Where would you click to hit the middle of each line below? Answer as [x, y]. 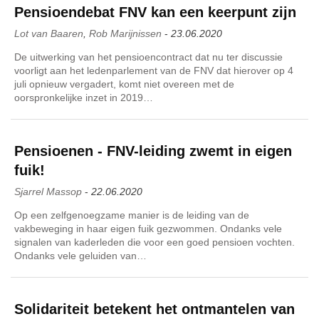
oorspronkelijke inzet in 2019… [84, 97]
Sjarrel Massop [48, 191]
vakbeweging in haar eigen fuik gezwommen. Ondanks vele [148, 228]
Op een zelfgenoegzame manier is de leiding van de [132, 215]
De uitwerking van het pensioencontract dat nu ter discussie [148, 57]
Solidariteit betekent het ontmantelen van [155, 309]
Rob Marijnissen [125, 33]
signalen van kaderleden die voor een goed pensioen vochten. [155, 242]
